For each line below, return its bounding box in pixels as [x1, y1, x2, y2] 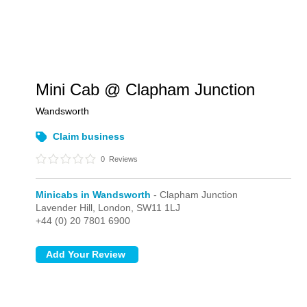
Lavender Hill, [36, 202, 99, 213]
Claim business [53, 131, 125, 142]
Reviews [107, 155, 138, 163]
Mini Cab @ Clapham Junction [36, 80, 256, 99]
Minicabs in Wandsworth [36, 189, 151, 200]
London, [98, 202, 137, 213]
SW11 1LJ [136, 202, 181, 213]
